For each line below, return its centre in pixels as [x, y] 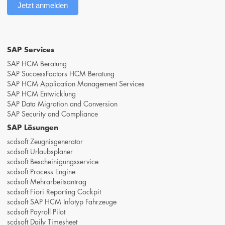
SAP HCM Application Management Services [76, 84]
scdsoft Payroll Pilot [36, 211]
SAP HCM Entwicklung [42, 94]
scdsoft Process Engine [41, 171]
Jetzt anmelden [43, 6]
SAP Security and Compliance [53, 114]
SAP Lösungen [33, 127]
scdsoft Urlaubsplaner [40, 151]
